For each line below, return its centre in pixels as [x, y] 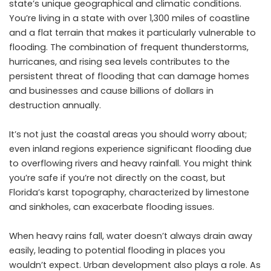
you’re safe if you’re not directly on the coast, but [117, 178]
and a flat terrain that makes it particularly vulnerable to [132, 32]
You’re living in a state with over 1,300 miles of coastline [129, 18]
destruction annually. [55, 105]
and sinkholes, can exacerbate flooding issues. [112, 207]
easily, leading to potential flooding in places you [117, 250]
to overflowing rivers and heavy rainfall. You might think [130, 163]
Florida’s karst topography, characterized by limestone [129, 192]
